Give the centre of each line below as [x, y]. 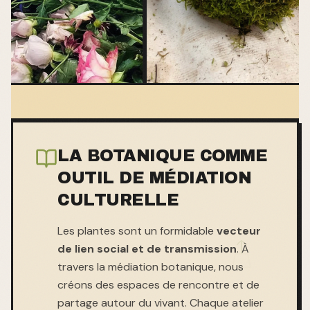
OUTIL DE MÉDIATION [154, 177]
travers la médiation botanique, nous [151, 266]
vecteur [239, 230]
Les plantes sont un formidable [137, 230]
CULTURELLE [118, 200]
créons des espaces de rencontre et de [158, 284]
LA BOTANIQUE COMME [162, 155]
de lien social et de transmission [147, 248]
